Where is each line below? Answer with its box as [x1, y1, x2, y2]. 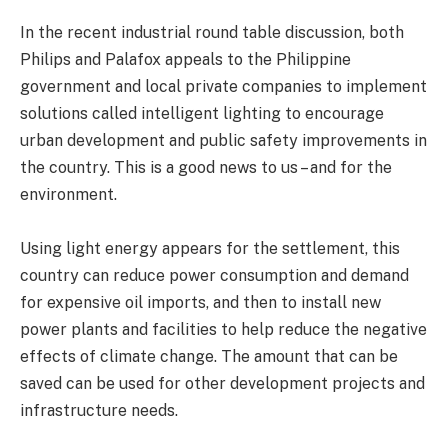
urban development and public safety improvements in [20, 131, 427, 151]
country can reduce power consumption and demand [20, 266, 409, 286]
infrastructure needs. [20, 401, 178, 421]
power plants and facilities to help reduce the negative [20, 320, 427, 340]
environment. [20, 185, 117, 205]
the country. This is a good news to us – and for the [20, 158, 392, 178]
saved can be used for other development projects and [20, 374, 425, 394]
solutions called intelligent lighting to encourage [20, 104, 384, 124]
